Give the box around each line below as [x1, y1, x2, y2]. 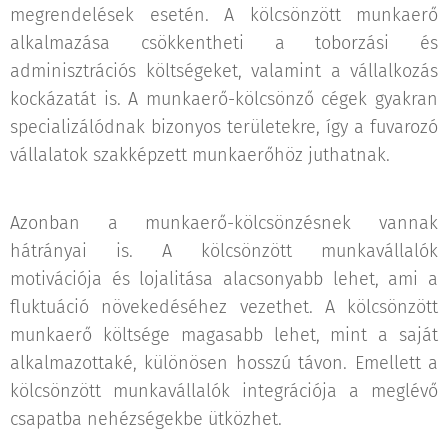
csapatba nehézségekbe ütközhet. [10, 408, 282, 430]
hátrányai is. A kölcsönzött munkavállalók [10, 240, 438, 262]
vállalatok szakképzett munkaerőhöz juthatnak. [10, 144, 390, 166]
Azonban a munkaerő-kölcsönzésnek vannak [10, 212, 438, 234]
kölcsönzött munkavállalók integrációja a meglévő [10, 380, 438, 402]
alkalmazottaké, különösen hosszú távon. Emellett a [10, 352, 438, 374]
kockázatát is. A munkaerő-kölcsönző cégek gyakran [10, 88, 438, 110]
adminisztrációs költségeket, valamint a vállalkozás [10, 60, 438, 82]
